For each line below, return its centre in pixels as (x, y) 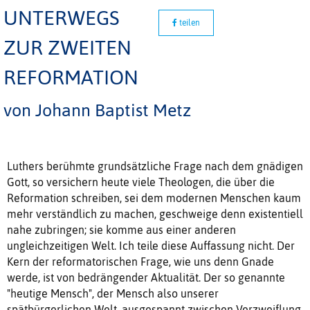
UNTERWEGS (62, 17)
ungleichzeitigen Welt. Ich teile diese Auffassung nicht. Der (151, 245)
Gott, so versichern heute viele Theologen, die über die (141, 182)
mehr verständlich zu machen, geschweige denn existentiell (155, 213)
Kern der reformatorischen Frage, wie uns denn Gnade (140, 261)
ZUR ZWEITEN (67, 47)
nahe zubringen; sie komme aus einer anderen (121, 229)
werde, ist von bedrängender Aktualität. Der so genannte (146, 277)
